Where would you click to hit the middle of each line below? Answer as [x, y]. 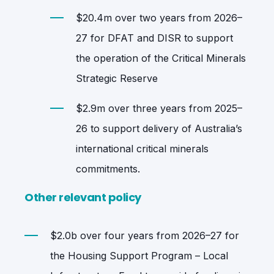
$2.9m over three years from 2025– [159, 108]
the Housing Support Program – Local [139, 255]
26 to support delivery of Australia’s [159, 128]
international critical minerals [142, 148]
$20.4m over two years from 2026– [159, 17]
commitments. [108, 168]
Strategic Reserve [117, 78]
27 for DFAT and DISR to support [154, 38]
